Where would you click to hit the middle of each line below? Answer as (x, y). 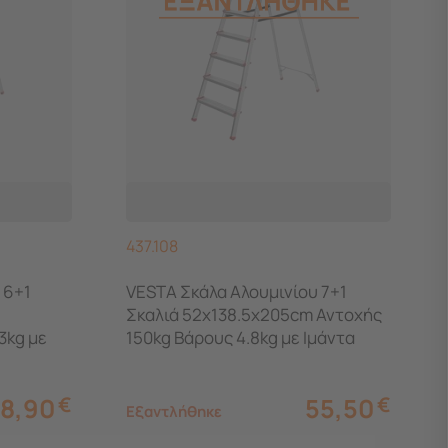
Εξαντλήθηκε (174, 412)
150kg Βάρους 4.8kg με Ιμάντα (241, 338)
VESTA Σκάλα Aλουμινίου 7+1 (237, 292)
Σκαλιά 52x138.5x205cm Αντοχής (254, 315)
